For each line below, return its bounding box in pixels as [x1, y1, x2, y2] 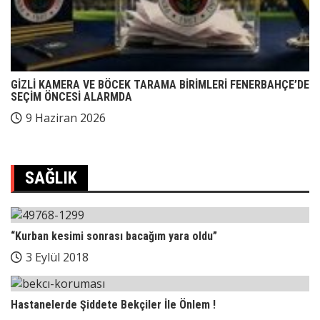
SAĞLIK [25, 168, 77, 188]
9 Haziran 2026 [26, 110, 106, 126]
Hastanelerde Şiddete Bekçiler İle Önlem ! [11, 298, 216, 311]
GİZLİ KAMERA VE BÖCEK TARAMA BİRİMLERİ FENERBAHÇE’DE [11, 78, 309, 91]
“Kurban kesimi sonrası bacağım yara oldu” [11, 229, 217, 243]
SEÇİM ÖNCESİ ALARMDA [11, 90, 132, 104]
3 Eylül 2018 [26, 249, 89, 265]
